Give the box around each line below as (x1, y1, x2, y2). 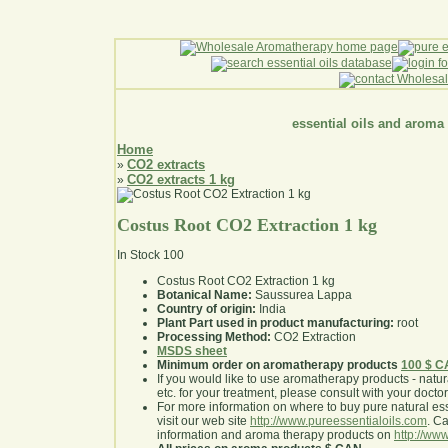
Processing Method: (157, 330, 271, 345)
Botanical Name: (157, 288, 252, 303)
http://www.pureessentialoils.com (250, 414, 427, 429)
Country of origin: (157, 302, 256, 317)
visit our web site (157, 414, 250, 429)
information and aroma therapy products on (157, 428, 394, 443)
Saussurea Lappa (252, 288, 352, 303)
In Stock (117, 248, 160, 263)
